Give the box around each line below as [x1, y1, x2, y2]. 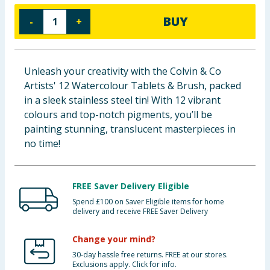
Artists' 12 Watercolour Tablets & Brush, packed [24, 79, 241, 92]
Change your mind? [72, 233, 155, 245]
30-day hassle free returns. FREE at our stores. [72, 250, 228, 260]
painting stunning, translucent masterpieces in [24, 122, 236, 136]
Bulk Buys [5, 97, 51, 110]
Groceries [5, 67, 51, 81]
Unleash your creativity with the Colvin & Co [24, 64, 221, 78]
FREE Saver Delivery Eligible [72, 180, 189, 192]
